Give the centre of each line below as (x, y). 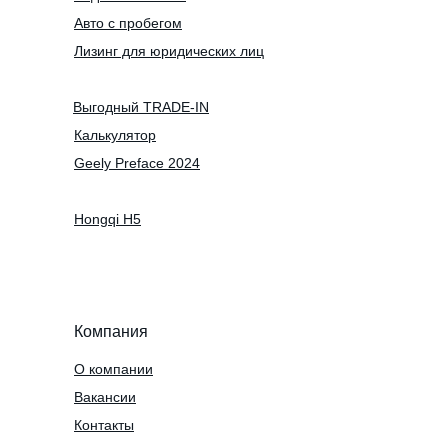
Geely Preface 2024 (137, 162)
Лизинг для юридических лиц (169, 50)
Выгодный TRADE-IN (141, 106)
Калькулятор (115, 134)
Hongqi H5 (107, 218)
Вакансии (105, 396)
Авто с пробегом (128, 22)
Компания (111, 331)
